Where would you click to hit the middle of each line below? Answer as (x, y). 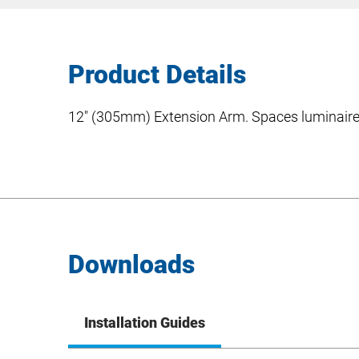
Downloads (131, 264)
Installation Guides (145, 323)
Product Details (157, 75)
